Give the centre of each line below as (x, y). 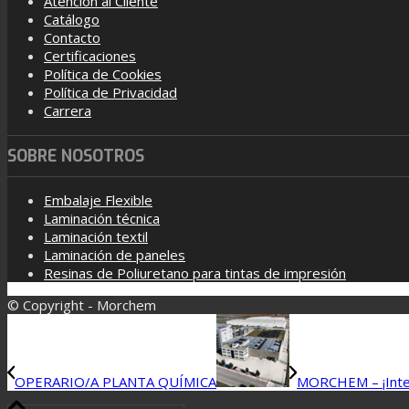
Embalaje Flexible (98, 200)
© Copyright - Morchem (82, 305)
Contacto (72, 37)
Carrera (68, 110)
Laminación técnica (102, 219)
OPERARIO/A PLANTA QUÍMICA (115, 382)
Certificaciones (90, 55)
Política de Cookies (103, 73)
